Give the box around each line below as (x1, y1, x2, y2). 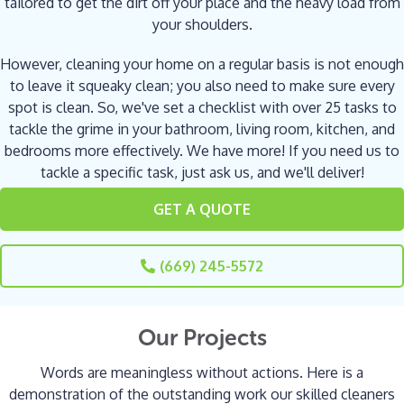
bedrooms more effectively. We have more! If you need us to (5, 141, 399, 160)
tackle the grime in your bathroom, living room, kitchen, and (9, 119, 395, 138)
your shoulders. (151, 14, 252, 33)
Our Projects (137, 323, 267, 352)
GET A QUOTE (153, 199, 251, 218)
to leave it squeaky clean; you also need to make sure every (9, 76, 395, 95)
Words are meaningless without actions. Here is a (41, 363, 363, 381)
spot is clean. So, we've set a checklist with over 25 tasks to (7, 97, 397, 116)
